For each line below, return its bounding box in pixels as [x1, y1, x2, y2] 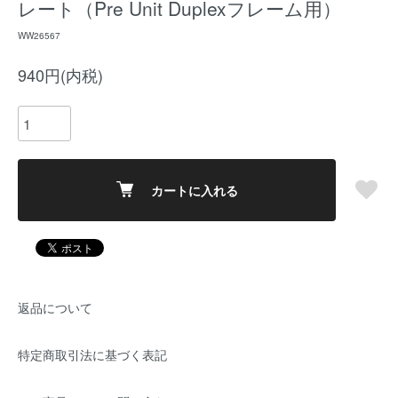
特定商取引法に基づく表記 [18, 346, 167, 363]
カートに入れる [150, 181, 238, 199]
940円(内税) [18, 63, 103, 86]
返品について [18, 298, 92, 316]
